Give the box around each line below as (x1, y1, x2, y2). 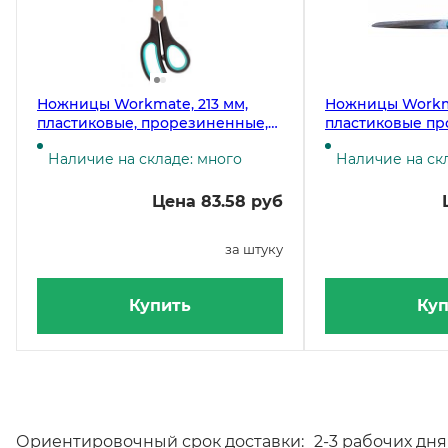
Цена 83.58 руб (151, 192, 283, 211)
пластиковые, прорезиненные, (37, 114, 268, 132)
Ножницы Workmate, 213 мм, (37, 95, 248, 113)
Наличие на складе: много (48, 150, 242, 168)
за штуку (224, 241, 283, 257)
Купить (128, 296, 191, 315)
